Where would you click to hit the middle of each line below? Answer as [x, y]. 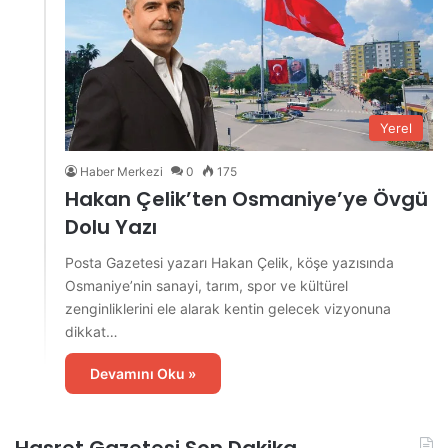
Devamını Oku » [143, 374]
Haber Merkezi [121, 172]
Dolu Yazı [111, 227]
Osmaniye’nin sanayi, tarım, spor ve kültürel [206, 286]
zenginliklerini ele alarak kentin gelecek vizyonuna [228, 309]
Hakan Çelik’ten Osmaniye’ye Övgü [246, 199]
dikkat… [91, 332]
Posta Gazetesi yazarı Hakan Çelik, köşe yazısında [229, 263]
